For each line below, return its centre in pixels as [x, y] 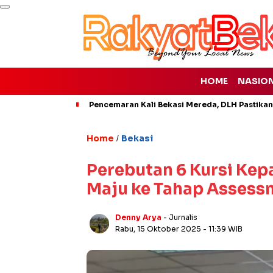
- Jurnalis [180, 217]
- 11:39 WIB [223, 229]
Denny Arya [138, 217]
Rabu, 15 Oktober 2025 [159, 229]
